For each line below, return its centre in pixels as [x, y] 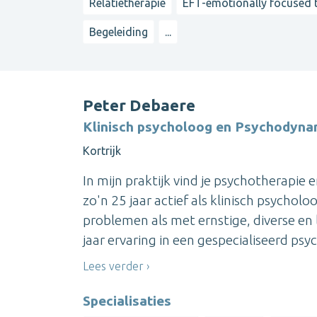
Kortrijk [102, 151]
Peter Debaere [139, 105]
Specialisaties [127, 300]
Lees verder [113, 266]
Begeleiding [119, 31]
